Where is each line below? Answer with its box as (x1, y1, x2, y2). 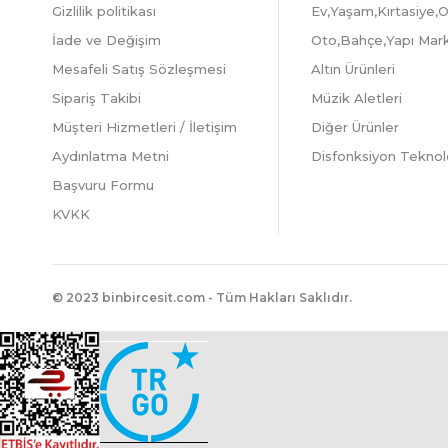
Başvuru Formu (52, 176, 154, 193)
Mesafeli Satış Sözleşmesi (52, 60, 226, 77)
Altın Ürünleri (311, 60, 396, 77)
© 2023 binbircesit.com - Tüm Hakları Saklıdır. (52, 289, 352, 305)
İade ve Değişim (52, 31, 161, 48)
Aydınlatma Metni (52, 147, 169, 164)
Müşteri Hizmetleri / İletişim (52, 118, 237, 135)
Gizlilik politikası (52, 2, 156, 19)
